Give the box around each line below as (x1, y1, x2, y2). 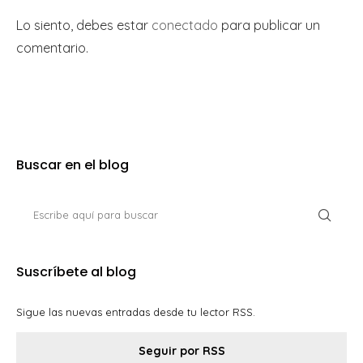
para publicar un (218, 17, 320, 34)
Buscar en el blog (16, 156, 129, 175)
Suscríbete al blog (16, 263, 136, 282)
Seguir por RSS (138, 344, 225, 359)
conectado (152, 17, 218, 34)
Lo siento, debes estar (16, 17, 152, 34)
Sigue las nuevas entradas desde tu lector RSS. (16, 305, 255, 319)
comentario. (16, 40, 88, 57)
